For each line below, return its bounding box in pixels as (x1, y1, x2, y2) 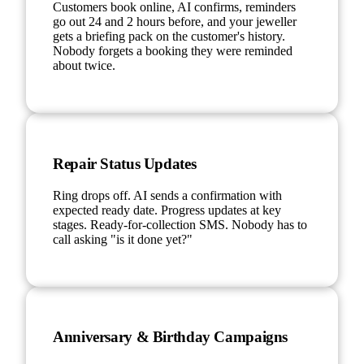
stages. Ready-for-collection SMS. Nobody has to (53, 217, 307, 232)
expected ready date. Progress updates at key (53, 202, 281, 217)
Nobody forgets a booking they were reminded (53, 44, 292, 58)
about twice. (53, 58, 115, 73)
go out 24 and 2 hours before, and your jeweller (53, 15, 297, 29)
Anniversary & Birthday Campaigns (53, 328, 288, 346)
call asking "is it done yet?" (53, 232, 193, 246)
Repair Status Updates (53, 154, 197, 172)
